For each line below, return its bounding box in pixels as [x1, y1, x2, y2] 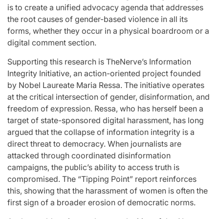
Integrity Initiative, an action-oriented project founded [7, 68, 201, 78]
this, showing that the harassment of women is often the [7, 186, 208, 196]
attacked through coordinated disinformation [7, 151, 171, 160]
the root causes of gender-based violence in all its [7, 14, 188, 24]
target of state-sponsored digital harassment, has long [7, 115, 204, 125]
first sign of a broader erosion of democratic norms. [7, 197, 196, 207]
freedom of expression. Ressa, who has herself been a [7, 104, 203, 113]
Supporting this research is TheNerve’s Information [7, 57, 191, 66]
